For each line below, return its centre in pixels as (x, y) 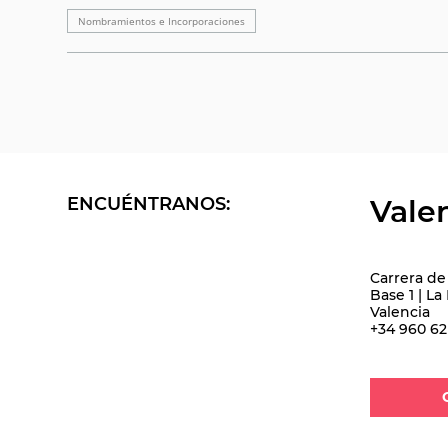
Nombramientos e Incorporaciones (162, 20)
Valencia (399, 311)
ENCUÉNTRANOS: (149, 203)
